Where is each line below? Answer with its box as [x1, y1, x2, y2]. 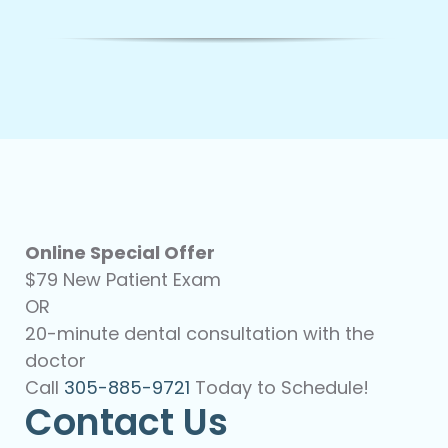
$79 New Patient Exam [24, 267, 221, 293]
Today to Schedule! [189, 375, 369, 401]
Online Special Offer [24, 240, 215, 266]
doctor [24, 348, 86, 374]
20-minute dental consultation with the [24, 321, 374, 347]
